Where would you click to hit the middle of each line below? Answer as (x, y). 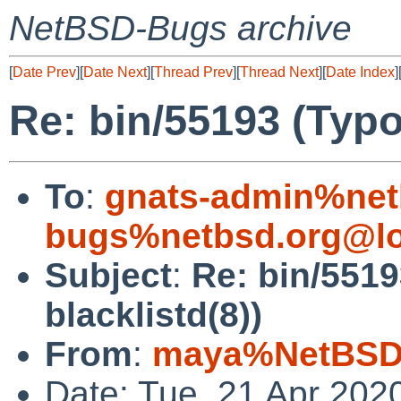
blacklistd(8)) (154, 314)
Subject (108, 275)
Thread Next (279, 72)
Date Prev (44, 72)
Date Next (115, 72)
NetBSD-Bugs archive (180, 28)
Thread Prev (193, 72)
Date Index (360, 72)
